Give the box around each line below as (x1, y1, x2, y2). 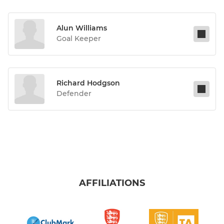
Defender (56, 89, 91, 98)
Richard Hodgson (56, 78, 120, 88)
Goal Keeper (56, 34, 101, 43)
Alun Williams (56, 23, 107, 33)
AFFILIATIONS (79, 177, 145, 189)
